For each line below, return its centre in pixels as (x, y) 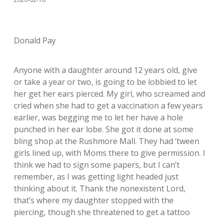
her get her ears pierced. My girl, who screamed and (110, 94)
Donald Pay (35, 41)
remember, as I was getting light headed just (96, 177)
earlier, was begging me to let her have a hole (98, 118)
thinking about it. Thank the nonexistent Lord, (100, 189)
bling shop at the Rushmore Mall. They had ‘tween (107, 141)
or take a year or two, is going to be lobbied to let (105, 82)
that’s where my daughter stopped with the (94, 201)
